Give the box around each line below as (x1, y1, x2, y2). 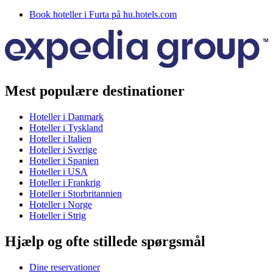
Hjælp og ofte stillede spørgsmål (5, 233, 205, 249)
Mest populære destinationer (5, 83, 185, 99)
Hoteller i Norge (29, 199, 92, 210)
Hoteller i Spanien (29, 155, 99, 166)
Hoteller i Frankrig (29, 177, 101, 188)
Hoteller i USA (29, 166, 88, 177)
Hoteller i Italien (29, 133, 91, 144)
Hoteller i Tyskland (29, 122, 103, 133)
